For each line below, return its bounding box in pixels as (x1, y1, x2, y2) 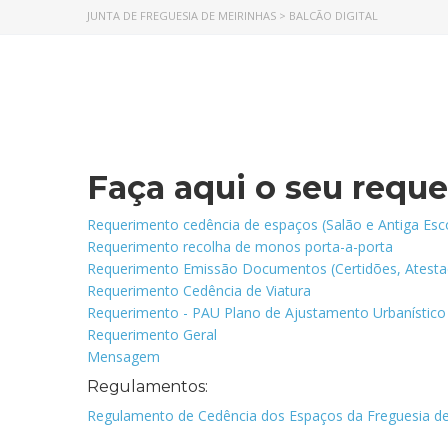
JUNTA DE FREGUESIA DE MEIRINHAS (87, 8, 276, 23)
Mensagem (87, 347, 160, 366)
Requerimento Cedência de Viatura (87, 281, 311, 300)
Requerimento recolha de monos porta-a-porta (87, 237, 393, 256)
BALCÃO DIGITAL (289, 8, 378, 23)
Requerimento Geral (87, 325, 217, 344)
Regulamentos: (87, 377, 208, 396)
